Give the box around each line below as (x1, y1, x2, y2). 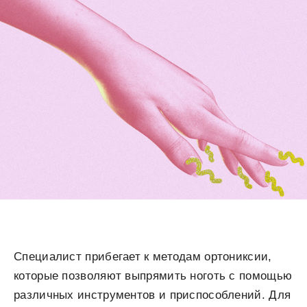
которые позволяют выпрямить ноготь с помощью (14, 269, 293, 283)
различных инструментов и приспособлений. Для (14, 288, 291, 302)
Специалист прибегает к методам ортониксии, (14, 250, 272, 264)
